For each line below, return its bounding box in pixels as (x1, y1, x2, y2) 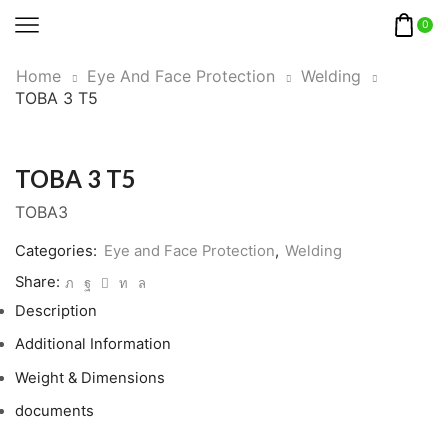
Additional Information (15, 335, 171, 354)
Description (15, 302, 97, 321)
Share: (15, 273, 60, 292)
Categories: (15, 242, 101, 261)
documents (15, 402, 94, 421)
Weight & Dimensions (15, 368, 165, 387)
